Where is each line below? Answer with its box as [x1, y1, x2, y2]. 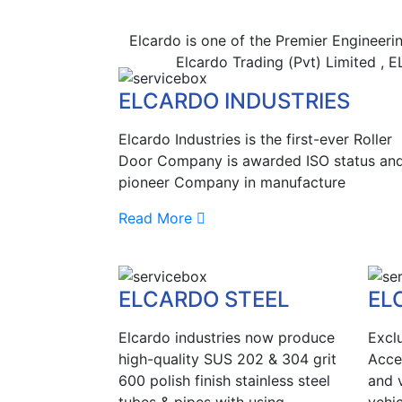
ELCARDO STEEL [118, 285, 290, 312]
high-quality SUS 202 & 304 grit [118, 349, 336, 368]
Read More [118, 209, 192, 228]
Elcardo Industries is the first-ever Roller [118, 130, 392, 149]
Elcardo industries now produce [118, 328, 335, 346]
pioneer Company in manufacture [118, 173, 345, 192]
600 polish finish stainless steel [118, 371, 330, 389]
